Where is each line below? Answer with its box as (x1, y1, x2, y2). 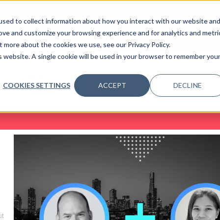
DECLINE (173, 81, 202, 89)
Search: (14, 69, 47, 81)
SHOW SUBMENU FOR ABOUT (53, 24, 148, 32)
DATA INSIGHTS (108, 20, 158, 28)
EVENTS (69, 20, 95, 28)
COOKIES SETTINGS (2, 81, 70, 89)
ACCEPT (98, 81, 126, 89)
